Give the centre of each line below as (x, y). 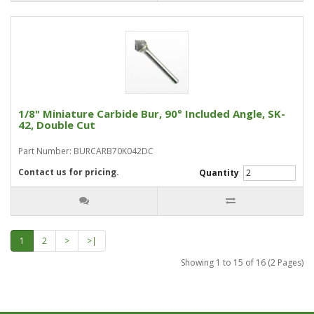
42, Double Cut (57, 125)
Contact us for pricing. (69, 172)
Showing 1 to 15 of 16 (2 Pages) (242, 262)
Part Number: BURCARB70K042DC (86, 151)
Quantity (220, 173)
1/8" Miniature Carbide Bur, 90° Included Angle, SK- (152, 114)
